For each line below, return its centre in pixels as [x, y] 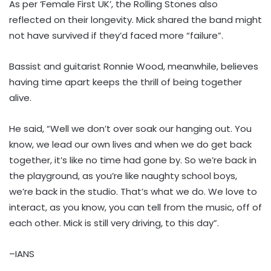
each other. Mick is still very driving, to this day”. [114, 223]
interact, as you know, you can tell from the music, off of [135, 207]
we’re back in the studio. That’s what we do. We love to [133, 191]
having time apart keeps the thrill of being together [126, 82]
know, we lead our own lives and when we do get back [130, 144]
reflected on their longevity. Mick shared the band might [135, 19]
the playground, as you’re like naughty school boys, [123, 175]
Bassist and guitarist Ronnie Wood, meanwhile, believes [134, 66]
